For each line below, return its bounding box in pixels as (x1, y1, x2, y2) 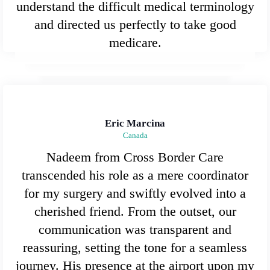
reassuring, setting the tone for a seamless (23, 239, 247, 255)
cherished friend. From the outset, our (34, 203, 236, 219)
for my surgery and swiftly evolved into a (24, 185, 246, 201)
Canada (122, 130, 148, 140)
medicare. (108, 34, 162, 50)
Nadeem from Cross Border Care (46, 149, 224, 165)
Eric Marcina (105, 117, 165, 129)
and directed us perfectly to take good (34, 16, 236, 32)
